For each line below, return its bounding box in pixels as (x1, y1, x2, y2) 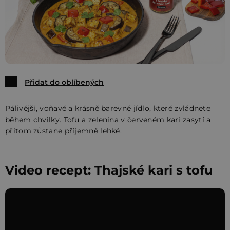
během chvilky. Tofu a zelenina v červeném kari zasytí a (5, 115, 211, 125)
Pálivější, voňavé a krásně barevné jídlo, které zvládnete (5, 104, 211, 113)
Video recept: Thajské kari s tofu (5, 163, 213, 178)
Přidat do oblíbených (25, 78, 104, 87)
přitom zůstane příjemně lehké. (5, 126, 122, 136)
